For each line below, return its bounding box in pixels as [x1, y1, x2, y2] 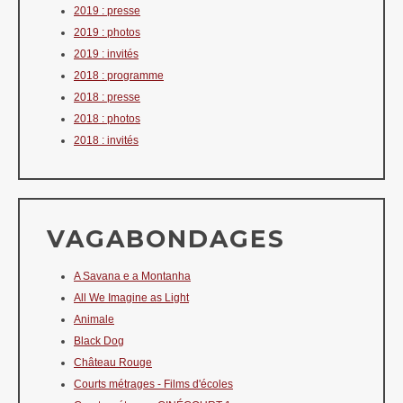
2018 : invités [74, 133, 139, 147]
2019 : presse [74, 4, 140, 17]
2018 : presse [74, 90, 140, 103]
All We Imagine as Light [74, 291, 189, 304]
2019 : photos [74, 25, 140, 39]
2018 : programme [74, 68, 164, 82]
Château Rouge [74, 355, 152, 369]
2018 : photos [74, 112, 140, 125]
